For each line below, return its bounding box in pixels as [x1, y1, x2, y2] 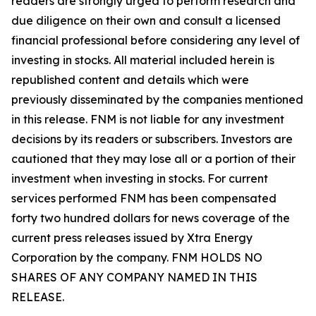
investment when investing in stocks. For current [11, 171, 268, 186]
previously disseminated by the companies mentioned [11, 92, 303, 107]
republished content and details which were [11, 73, 249, 87]
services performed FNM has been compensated [11, 191, 276, 205]
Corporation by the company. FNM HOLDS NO [11, 250, 262, 265]
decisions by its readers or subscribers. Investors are [11, 132, 293, 146]
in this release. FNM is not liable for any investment [11, 112, 284, 126]
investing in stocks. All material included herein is [11, 53, 274, 67]
